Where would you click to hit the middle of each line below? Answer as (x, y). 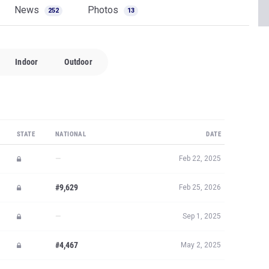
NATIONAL (71, 134)
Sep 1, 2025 (202, 216)
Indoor (27, 62)
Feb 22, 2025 (200, 159)
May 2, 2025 (201, 245)
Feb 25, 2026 (200, 187)
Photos (104, 10)
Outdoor (78, 62)
